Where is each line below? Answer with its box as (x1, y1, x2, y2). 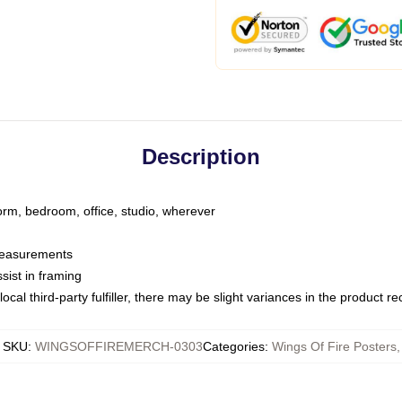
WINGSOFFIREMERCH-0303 (34, 339, 203, 354)
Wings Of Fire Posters (271, 339, 397, 354)
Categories (202, 339, 265, 354)
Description (142, 144, 260, 169)
